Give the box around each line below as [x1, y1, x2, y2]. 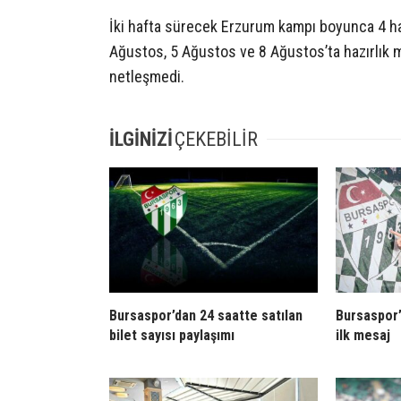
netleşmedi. [109, 67, 184, 87]
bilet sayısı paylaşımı [109, 326, 235, 344]
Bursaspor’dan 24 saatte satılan [109, 306, 303, 324]
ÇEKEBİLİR [175, 127, 258, 150]
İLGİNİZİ [109, 127, 173, 150]
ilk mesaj [336, 326, 390, 344]
